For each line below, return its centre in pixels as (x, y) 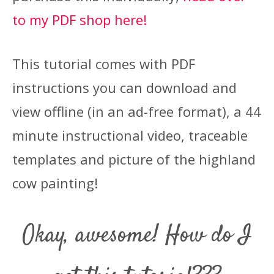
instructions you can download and (124, 88)
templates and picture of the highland (134, 159)
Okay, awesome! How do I (137, 236)
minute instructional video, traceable (130, 135)
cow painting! (55, 183)
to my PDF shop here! (80, 20)
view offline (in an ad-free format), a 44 (137, 112)
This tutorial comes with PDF (104, 64)
